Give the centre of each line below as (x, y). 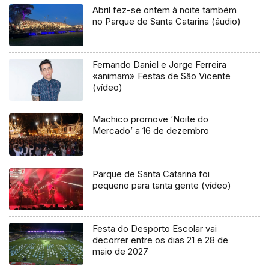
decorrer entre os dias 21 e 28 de (161, 240)
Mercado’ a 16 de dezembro (151, 131)
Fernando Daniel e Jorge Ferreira (160, 65)
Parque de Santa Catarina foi (151, 174)
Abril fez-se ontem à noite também (165, 10)
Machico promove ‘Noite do (151, 119)
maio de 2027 (121, 251)
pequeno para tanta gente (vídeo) (162, 186)
